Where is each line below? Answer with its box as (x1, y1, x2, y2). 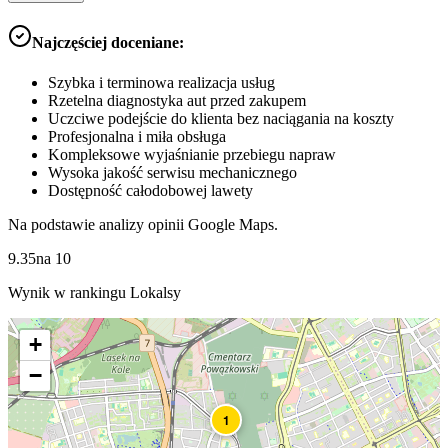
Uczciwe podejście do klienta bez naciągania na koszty (48, 109, 394, 127)
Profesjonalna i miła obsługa (48, 127, 226, 145)
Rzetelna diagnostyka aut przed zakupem (48, 91, 306, 109)
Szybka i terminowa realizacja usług (48, 73, 275, 91)
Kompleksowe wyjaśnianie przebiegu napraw (48, 145, 336, 163)
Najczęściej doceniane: (32, 34, 184, 52)
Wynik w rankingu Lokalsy (8, 283, 181, 301)
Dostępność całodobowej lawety (48, 181, 253, 199)
